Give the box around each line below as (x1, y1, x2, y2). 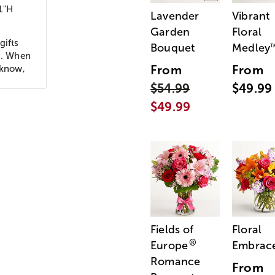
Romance (150, 255, 201, 268)
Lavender (150, 10, 199, 23)
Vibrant (232, 10, 270, 23)
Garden (150, 26, 190, 39)
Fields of (150, 223, 194, 236)
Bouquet (150, 42, 195, 55)
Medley (232, 42, 271, 55)
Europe (150, 239, 188, 252)
